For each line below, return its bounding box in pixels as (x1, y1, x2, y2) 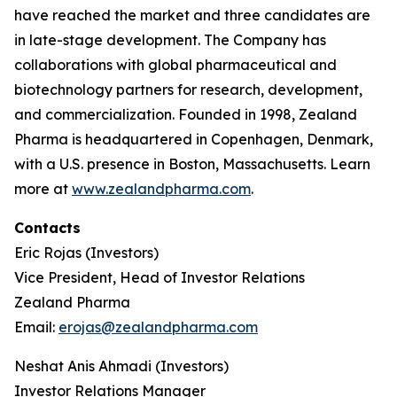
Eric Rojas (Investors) (14, 244, 159, 261)
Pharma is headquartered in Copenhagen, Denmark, (14, 130, 373, 148)
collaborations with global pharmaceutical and (14, 56, 337, 74)
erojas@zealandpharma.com (58, 318, 258, 336)
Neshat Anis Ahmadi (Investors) (14, 357, 229, 375)
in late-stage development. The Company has (14, 31, 326, 49)
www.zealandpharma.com (72, 180, 251, 198)
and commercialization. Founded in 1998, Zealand (14, 105, 357, 123)
